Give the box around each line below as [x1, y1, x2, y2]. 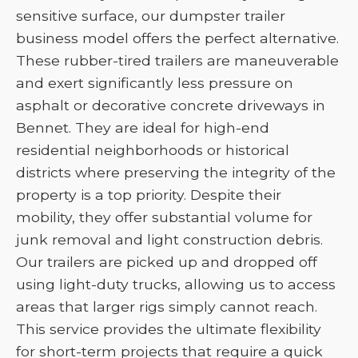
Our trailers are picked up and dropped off [16, 253, 317, 270]
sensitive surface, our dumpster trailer [16, 7, 285, 24]
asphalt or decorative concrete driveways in [16, 97, 325, 113]
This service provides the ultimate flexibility [16, 320, 321, 337]
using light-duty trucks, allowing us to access [16, 276, 336, 292]
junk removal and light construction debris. [16, 231, 323, 248]
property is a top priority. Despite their [16, 186, 281, 203]
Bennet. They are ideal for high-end [16, 119, 269, 136]
